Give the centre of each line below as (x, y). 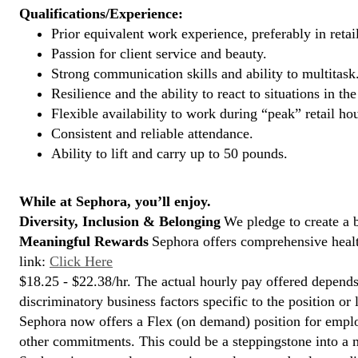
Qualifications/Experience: (101, 14)
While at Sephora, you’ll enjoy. (115, 201)
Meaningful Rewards (84, 241)
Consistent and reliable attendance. (152, 133)
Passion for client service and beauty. (159, 54)
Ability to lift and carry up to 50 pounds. (169, 153)
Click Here (81, 261)
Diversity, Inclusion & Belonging (120, 221)
